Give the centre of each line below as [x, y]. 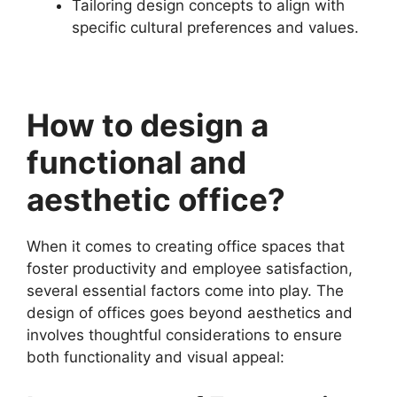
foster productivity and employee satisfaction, [190, 269]
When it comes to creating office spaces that [186, 246]
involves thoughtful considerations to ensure [184, 335]
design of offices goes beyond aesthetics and [190, 313]
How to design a [148, 125]
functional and [136, 162]
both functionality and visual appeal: [156, 357]
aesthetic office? [156, 199]
